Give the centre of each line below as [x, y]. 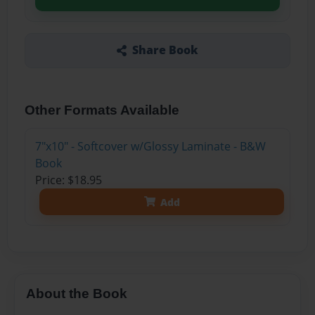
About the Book [77, 293]
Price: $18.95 [68, 180]
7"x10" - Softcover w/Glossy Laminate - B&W [150, 147]
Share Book [165, 50]
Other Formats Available [102, 110]
